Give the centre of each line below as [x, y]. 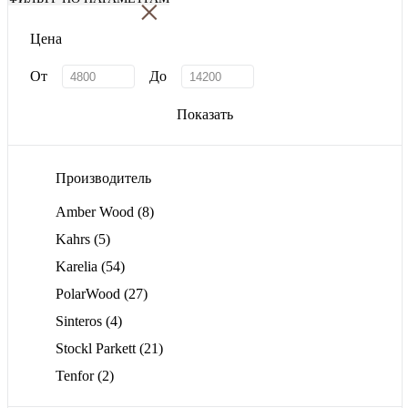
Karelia [78, 266]
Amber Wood [97, 211]
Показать [205, 115]
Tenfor [76, 375]
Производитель [103, 178]
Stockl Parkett [97, 348]
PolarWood [90, 293]
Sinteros [81, 321]
